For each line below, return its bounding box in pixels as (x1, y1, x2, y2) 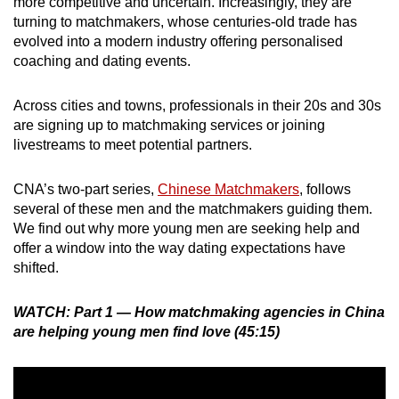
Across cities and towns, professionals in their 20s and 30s (13, 98, 381, 114)
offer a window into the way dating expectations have (13, 240, 346, 256)
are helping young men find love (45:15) (13, 324, 280, 340)
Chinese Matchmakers (158, 182, 299, 198)
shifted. (13, 260, 59, 276)
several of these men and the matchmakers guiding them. (13, 201, 372, 217)
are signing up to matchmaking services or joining (13, 118, 325, 134)
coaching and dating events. (13, 53, 191, 69)
